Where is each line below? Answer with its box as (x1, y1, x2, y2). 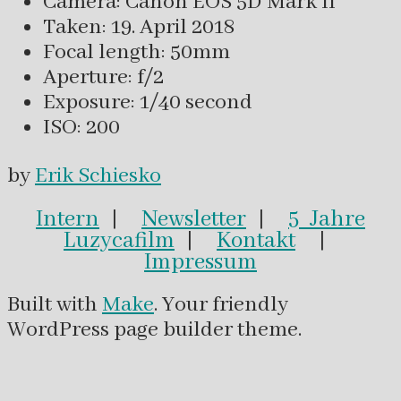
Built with (7, 291, 102, 320)
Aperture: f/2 (43, 64, 164, 92)
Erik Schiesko (35, 161, 161, 190)
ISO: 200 (43, 114, 120, 142)
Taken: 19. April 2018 (43, 13, 235, 42)
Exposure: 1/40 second (43, 89, 252, 117)
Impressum (144, 248, 257, 277)
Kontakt (217, 226, 295, 255)
